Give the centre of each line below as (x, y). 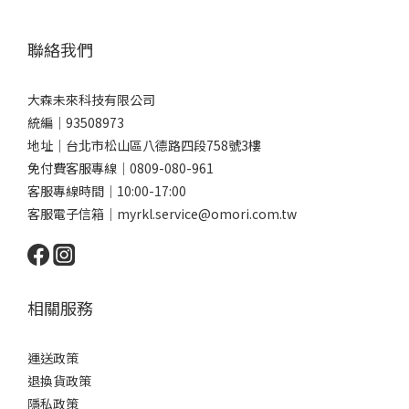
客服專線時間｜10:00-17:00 (107, 190)
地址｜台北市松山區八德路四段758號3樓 (144, 145)
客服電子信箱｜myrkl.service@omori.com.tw (163, 213)
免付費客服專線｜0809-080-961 (122, 168)
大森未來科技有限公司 (91, 99)
